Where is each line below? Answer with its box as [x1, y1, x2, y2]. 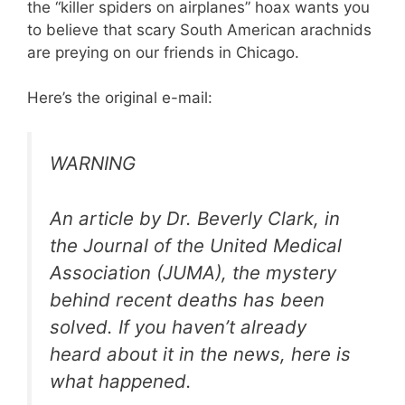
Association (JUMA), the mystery [50, 260, 336, 284]
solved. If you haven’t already [50, 315, 306, 338]
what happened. [50, 369, 192, 392]
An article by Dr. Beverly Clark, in [50, 206, 340, 230]
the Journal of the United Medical [50, 233, 342, 257]
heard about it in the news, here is [50, 342, 351, 365]
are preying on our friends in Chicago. [27, 42, 299, 61]
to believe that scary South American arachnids [27, 20, 372, 39]
